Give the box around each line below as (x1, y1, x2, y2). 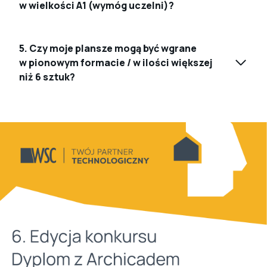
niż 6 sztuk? (19, 70, 75, 83)
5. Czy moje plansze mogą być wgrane (19, 41, 197, 55)
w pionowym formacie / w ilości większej (19, 55, 212, 69)
